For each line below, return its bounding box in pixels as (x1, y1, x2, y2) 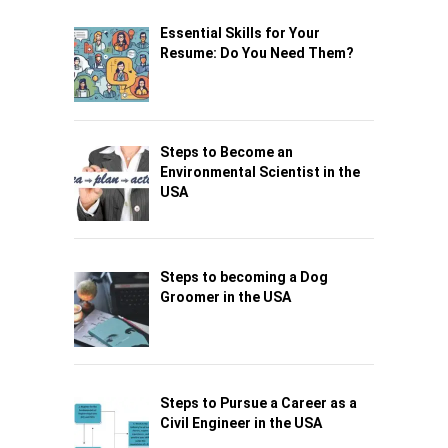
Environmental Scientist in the (159, 163, 360, 180)
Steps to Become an (159, 143, 293, 160)
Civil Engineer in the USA (159, 415, 322, 432)
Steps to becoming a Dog (159, 269, 328, 286)
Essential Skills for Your (159, 25, 320, 42)
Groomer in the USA (159, 289, 291, 306)
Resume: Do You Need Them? (159, 45, 354, 62)
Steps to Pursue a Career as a (159, 395, 357, 412)
